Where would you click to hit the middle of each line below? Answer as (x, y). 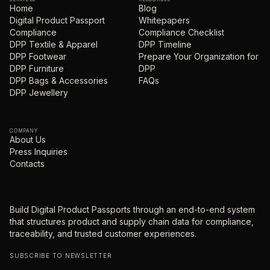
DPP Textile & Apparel (54, 44)
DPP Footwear (38, 56)
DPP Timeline (165, 44)
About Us (28, 140)
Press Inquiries (39, 152)
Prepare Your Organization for (199, 56)
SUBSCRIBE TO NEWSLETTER (61, 256)
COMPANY (24, 131)
